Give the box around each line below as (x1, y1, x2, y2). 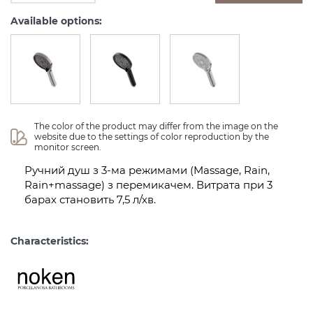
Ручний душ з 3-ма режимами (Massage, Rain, (24, 163, 270, 177)
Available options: (10, 15, 102, 27)
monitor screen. (34, 142, 102, 152)
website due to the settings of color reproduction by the (34, 131, 272, 142)
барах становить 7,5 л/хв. (24, 193, 156, 206)
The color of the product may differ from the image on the (34, 121, 281, 131)
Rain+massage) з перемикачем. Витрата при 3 (24, 178, 272, 191)
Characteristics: (10, 235, 89, 247)
